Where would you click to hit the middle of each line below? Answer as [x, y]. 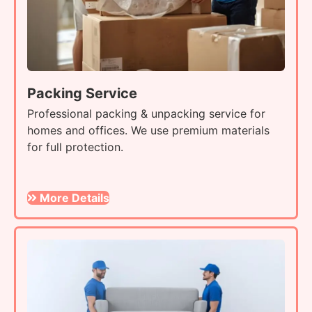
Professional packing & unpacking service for [146, 114]
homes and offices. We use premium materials [148, 131]
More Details [75, 198]
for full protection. [75, 147]
